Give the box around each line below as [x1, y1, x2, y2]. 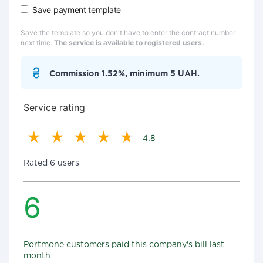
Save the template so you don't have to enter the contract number [21, 28, 235, 37]
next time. [21, 38, 54, 47]
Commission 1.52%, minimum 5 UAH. [49, 70, 200, 77]
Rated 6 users [23, 160, 79, 167]
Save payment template [32, 5, 122, 15]
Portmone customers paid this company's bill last [23, 241, 224, 248]
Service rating [23, 102, 85, 113]
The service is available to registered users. [54, 38, 204, 47]
